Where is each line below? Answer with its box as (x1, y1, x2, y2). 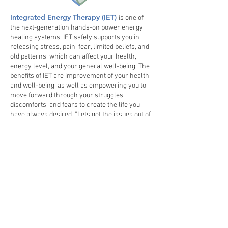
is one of (119, 13, 144, 22)
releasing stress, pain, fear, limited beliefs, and (10, 42, 149, 51)
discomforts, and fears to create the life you (10, 100, 140, 109)
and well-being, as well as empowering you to (10, 81, 146, 90)
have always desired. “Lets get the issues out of (10, 110, 151, 119)
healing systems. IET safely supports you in (10, 33, 139, 42)
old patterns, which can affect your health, (10, 52, 136, 61)
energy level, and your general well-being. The (10, 62, 150, 71)
